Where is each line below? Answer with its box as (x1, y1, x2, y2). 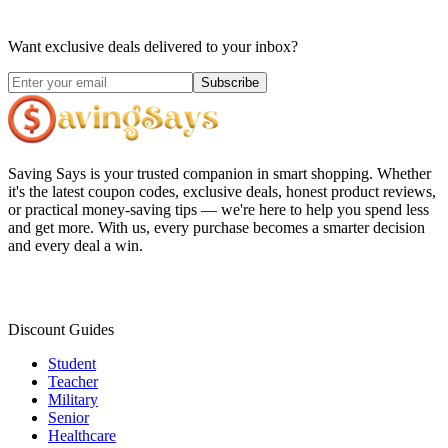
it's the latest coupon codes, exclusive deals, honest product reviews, (8, 182, 436, 200)
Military (48, 390, 98, 408)
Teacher (48, 372, 98, 390)
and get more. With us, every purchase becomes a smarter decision (8, 218, 425, 236)
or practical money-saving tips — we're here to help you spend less (8, 200, 429, 218)
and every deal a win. (8, 236, 143, 254)
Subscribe (201, 74, 259, 90)
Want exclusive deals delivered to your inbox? (8, 37, 298, 55)
